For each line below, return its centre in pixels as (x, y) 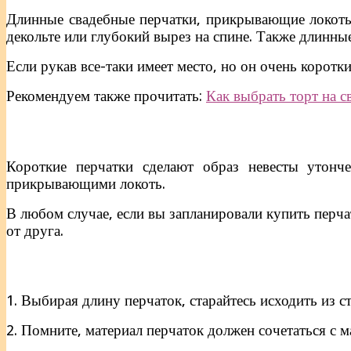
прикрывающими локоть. (86, 183)
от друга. (35, 230)
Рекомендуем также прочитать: (106, 96)
